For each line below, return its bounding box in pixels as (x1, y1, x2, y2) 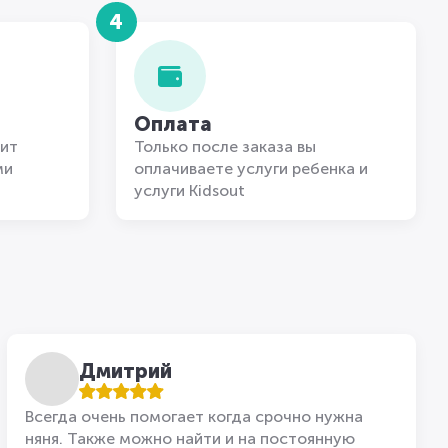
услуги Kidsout (134, 181, 246, 200)
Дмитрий (79, 359, 173, 383)
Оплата (134, 112, 213, 136)
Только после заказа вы (134, 137, 317, 156)
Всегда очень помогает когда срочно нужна (25, 407, 364, 426)
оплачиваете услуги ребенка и (134, 159, 369, 178)
